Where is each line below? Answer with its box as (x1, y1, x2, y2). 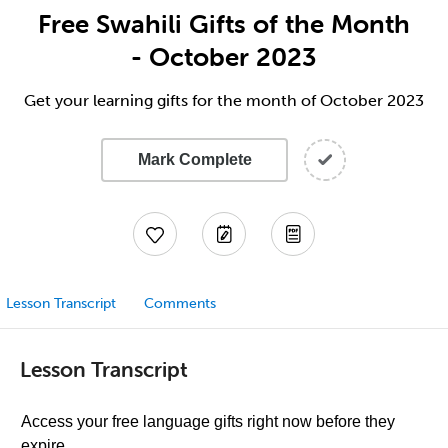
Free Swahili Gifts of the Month (38, 8, 410, 40)
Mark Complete (137, 151, 252, 168)
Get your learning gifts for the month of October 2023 (24, 91, 424, 110)
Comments (144, 295, 216, 312)
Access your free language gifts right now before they (21, 413, 395, 430)
